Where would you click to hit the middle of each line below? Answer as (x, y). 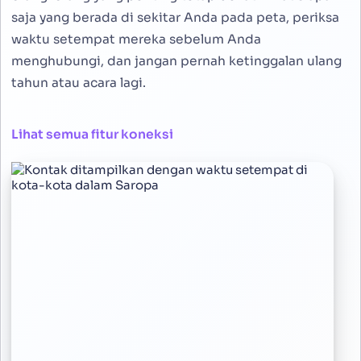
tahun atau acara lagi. (79, 83)
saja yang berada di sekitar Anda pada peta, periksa (175, 18)
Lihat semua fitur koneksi (92, 135)
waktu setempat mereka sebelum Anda (136, 40)
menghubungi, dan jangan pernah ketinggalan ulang (176, 62)
